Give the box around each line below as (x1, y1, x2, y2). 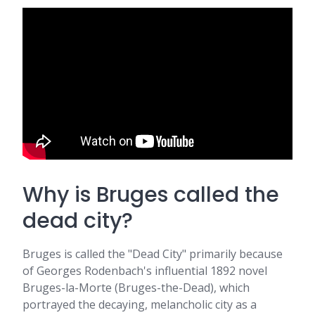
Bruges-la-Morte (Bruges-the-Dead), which (22, 280, 250, 295)
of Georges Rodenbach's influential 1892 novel (22, 263, 267, 278)
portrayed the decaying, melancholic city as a (22, 297, 257, 312)
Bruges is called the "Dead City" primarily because (22, 246, 283, 262)
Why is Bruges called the (22, 180, 279, 210)
